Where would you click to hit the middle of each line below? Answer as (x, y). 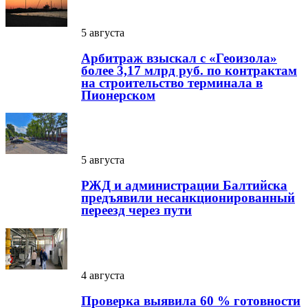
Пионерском (118, 95)
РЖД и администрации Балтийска (184, 186)
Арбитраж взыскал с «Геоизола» (179, 58)
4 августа (103, 275)
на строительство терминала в (172, 82)
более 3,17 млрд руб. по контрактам (189, 70)
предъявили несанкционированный (188, 198)
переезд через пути (136, 210)
